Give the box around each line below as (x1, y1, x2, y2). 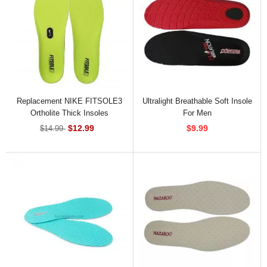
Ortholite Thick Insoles (30, 108, 108, 117)
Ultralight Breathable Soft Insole (142, 96, 252, 105)
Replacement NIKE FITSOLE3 (17, 96, 122, 105)
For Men (182, 108, 212, 117)
